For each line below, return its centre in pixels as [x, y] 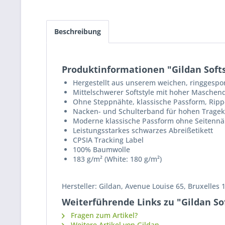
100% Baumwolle [101, 149]
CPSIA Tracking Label [108, 140]
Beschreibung [78, 31]
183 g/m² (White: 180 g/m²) [117, 159]
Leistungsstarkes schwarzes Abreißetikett [143, 130]
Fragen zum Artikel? [103, 215]
